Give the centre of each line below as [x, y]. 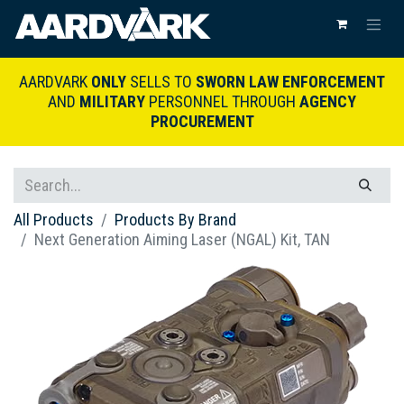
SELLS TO [161, 82]
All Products [54, 220]
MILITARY [112, 102]
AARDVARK [55, 82]
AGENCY [328, 102]
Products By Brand [175, 220]
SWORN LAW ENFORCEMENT [290, 82]
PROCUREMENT [202, 122]
